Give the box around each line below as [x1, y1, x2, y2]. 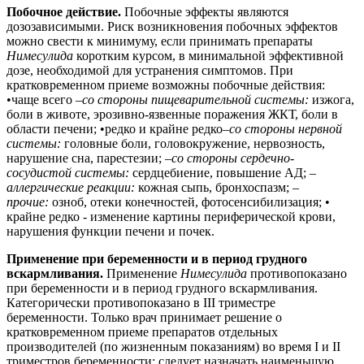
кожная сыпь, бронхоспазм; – [135, 180, 299, 194]
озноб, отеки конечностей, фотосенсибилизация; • [49, 194, 330, 209]
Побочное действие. [6, 4, 124, 19]
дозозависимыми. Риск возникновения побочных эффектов [6, 19, 338, 33]
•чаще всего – [6, 92, 82, 106]
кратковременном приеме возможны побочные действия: [6, 77, 325, 92]
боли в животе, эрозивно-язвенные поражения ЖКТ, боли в [6, 106, 338, 121]
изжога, [309, 92, 354, 106]
